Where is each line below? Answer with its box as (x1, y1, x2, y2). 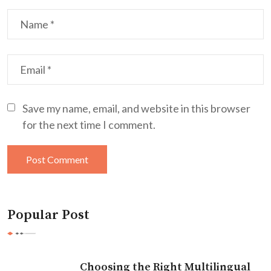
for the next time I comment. (22, 118, 155, 131)
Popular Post (7, 207, 90, 223)
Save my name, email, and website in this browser (22, 102, 250, 115)
